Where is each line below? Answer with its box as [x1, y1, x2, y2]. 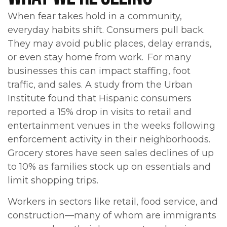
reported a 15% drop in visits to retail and [8, 106, 192, 118]
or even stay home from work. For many [8, 52, 191, 63]
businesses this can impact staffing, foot [8, 65, 191, 77]
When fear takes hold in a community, [8, 11, 182, 22]
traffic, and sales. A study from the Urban [8, 79, 193, 91]
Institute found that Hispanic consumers [8, 93, 192, 104]
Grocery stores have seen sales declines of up [8, 147, 214, 159]
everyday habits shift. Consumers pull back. [8, 24, 205, 36]
